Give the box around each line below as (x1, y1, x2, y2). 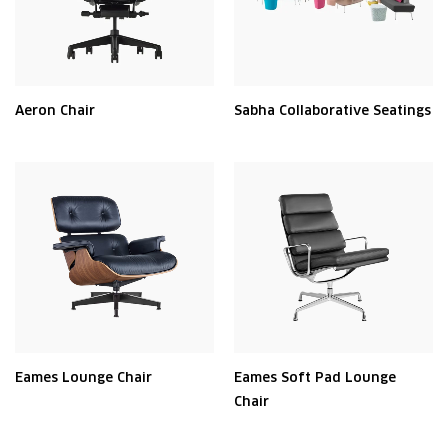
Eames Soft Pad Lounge (234, 369, 396, 386)
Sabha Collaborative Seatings (234, 102, 431, 119)
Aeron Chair (15, 102, 95, 119)
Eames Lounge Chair (15, 369, 152, 386)
